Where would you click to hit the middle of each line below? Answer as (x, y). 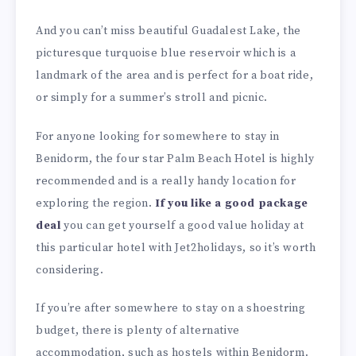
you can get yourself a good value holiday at (182, 225)
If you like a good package (232, 203)
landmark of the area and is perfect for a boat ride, (175, 75)
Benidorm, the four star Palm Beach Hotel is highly (176, 159)
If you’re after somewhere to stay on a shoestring (171, 309)
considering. (70, 270)
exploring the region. (96, 203)
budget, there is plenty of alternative (138, 331)
